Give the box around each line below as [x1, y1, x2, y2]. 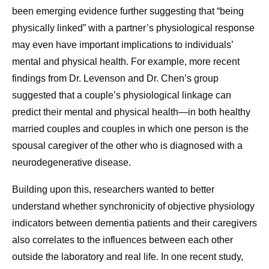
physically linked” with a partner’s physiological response [12, 23, 255, 34]
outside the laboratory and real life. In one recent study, [12, 252, 243, 262]
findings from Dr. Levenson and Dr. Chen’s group [12, 73, 219, 84]
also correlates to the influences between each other [12, 235, 233, 246]
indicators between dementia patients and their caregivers [12, 218, 257, 229]
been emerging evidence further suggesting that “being [12, 6, 244, 17]
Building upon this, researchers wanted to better [12, 184, 214, 195]
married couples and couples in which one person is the [12, 124, 249, 134]
